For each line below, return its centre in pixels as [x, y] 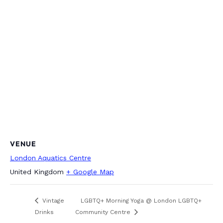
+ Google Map [90, 172]
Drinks [44, 212]
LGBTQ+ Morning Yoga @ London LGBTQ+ [141, 201]
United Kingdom [37, 172]
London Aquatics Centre [51, 158]
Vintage [52, 201]
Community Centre [104, 212]
